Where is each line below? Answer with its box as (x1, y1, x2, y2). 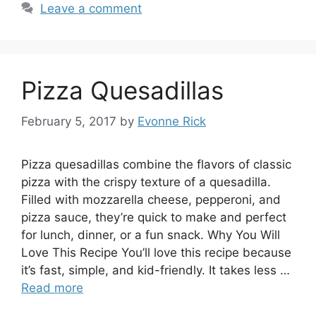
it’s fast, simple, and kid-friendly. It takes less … (21, 263, 290, 277)
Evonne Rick (138, 114, 206, 128)
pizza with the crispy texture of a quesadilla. (21, 175, 271, 189)
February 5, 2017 (21, 114, 116, 128)
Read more (21, 281, 83, 295)
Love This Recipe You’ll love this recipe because (21, 245, 291, 260)
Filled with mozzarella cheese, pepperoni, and (21, 193, 281, 207)
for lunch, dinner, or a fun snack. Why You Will (21, 228, 280, 242)
